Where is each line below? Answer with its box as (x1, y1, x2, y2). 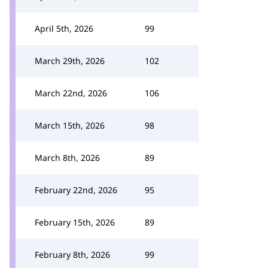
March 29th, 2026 (35, 55, 105, 66)
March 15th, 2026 (35, 120, 105, 131)
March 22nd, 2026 (35, 87, 107, 99)
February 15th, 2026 (35, 217, 115, 228)
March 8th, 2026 (35, 152, 100, 163)
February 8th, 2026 (35, 249, 110, 260)
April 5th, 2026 (35, 23, 93, 34)
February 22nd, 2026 (35, 184, 117, 196)
